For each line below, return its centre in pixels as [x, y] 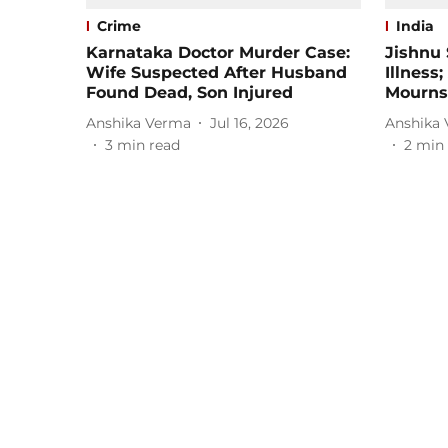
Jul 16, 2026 [249, 122]
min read [148, 145]
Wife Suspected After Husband [216, 73]
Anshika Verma [138, 122]
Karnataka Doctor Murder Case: [218, 53]
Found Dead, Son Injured [189, 93]
